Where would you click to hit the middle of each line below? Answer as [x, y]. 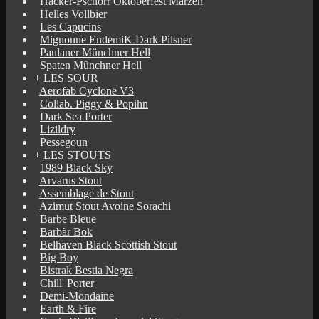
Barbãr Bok [66, 231]
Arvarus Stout [70, 180]
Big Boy [59, 257]
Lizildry [58, 129]
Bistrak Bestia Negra [87, 270]
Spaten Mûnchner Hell [91, 65]
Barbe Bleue [68, 219]
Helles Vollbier [73, 14]
